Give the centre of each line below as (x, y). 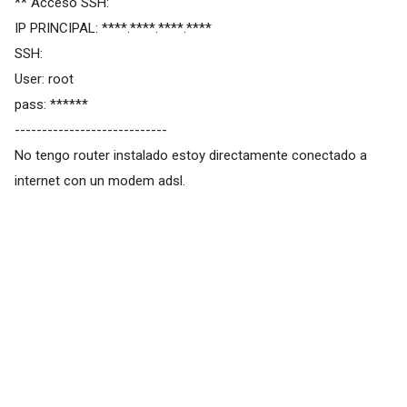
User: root (44, 79)
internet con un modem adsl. (99, 180)
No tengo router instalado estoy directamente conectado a (190, 155)
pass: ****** (51, 104)
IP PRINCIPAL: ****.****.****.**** (113, 28)
